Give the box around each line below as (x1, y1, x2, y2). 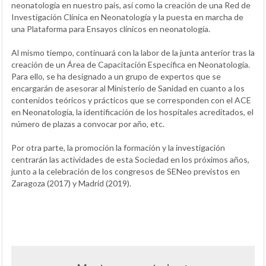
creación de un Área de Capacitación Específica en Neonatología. (11, 59, 250, 69)
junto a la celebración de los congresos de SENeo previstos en (11, 166, 240, 176)
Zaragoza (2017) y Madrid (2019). (11, 178, 131, 188)
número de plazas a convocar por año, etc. (11, 118, 164, 129)
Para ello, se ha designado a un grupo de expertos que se (11, 71, 221, 81)
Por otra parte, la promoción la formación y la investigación (11, 142, 225, 153)
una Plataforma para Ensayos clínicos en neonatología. (11, 23, 210, 34)
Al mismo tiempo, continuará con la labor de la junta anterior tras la (11, 47, 255, 58)
